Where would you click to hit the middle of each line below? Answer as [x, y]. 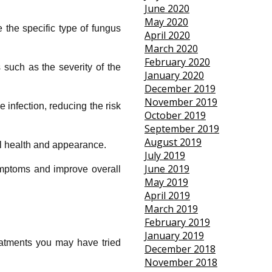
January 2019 [174, 236]
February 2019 [177, 223]
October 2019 [175, 116]
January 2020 [174, 76]
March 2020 [171, 49]
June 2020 [167, 9]
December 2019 [180, 89]
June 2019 [167, 169]
